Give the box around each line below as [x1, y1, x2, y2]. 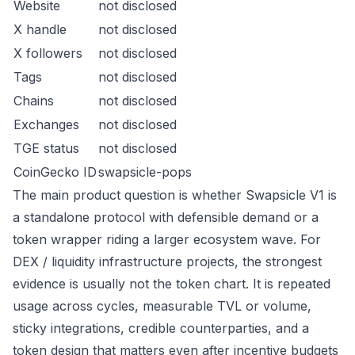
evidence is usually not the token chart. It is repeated [13, 276, 330, 292]
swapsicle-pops [98, 164, 192, 180]
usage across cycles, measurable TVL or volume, [13, 298, 311, 314]
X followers [13, 45, 82, 61]
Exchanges [13, 116, 79, 132]
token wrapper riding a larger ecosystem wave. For [13, 231, 321, 247]
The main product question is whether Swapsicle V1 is [13, 187, 337, 203]
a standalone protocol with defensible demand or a [13, 209, 319, 225]
